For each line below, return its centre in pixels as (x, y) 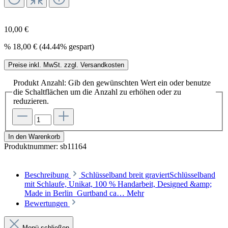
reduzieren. (31, 101)
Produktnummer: (32, 147)
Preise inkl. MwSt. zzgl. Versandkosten (66, 65)
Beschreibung (47, 175)
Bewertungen (47, 204)
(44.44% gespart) (67, 46)
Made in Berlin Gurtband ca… (76, 193)
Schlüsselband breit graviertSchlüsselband (148, 175)
